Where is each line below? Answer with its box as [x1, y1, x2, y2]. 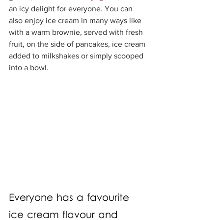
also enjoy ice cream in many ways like [9, 16, 143, 25]
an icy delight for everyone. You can [9, 4, 135, 13]
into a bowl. [9, 63, 51, 72]
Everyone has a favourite [9, 192, 133, 206]
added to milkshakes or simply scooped [9, 52, 145, 60]
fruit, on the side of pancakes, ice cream [9, 40, 147, 48]
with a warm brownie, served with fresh [9, 28, 145, 36]
